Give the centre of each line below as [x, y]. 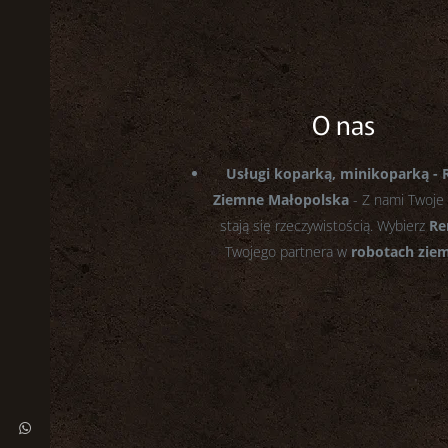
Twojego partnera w [288, 252]
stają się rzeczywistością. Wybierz [325, 226]
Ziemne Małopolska [281, 200]
